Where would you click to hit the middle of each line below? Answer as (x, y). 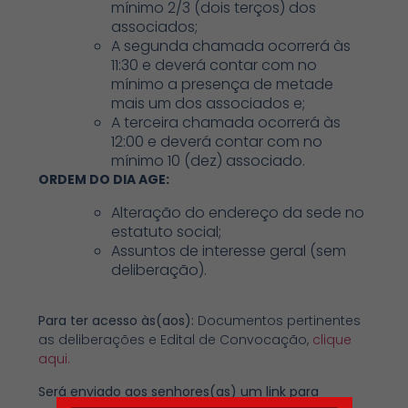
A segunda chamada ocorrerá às (231, 46)
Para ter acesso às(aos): (117, 321)
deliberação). (159, 270)
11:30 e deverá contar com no (214, 66)
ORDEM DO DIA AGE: (104, 180)
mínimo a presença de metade (223, 85)
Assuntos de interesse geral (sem (229, 250)
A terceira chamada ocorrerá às (226, 123)
